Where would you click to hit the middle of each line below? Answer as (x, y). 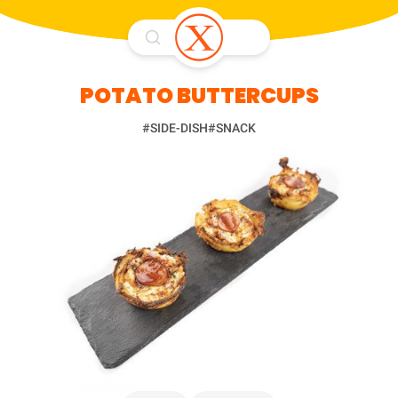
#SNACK (232, 128)
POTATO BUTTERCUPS (199, 96)
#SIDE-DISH (175, 128)
